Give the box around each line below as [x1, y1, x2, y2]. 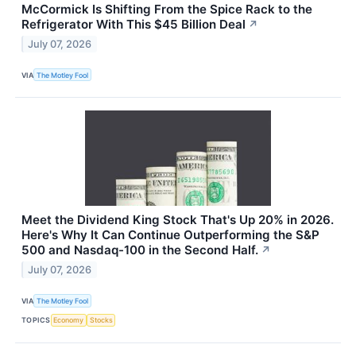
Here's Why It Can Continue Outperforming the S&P [21, 227, 319, 243]
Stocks [89, 315, 113, 325]
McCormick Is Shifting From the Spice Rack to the [21, 2, 312, 17]
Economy [53, 315, 84, 325]
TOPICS [21, 315, 51, 325]
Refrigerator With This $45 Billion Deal [21, 17, 246, 33]
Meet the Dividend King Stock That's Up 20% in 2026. [21, 212, 334, 228]
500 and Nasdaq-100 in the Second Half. [21, 242, 258, 258]
